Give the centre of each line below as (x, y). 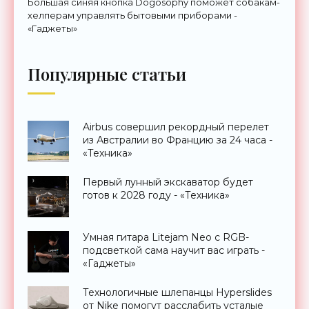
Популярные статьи (107, 73)
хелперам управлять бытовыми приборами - (132, 15)
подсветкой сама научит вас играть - (174, 250)
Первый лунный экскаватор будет (168, 182)
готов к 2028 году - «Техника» (156, 195)
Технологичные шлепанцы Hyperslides (177, 292)
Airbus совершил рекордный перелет (176, 127)
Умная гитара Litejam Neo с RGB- (166, 237)
